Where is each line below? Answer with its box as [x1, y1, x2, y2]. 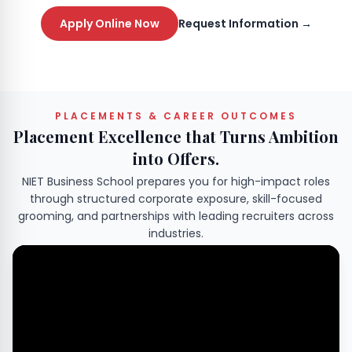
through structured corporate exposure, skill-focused [30, 191, 322, 207]
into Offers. [133, 148, 219, 170]
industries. [148, 225, 203, 242]
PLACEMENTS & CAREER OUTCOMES [55, 109, 297, 123]
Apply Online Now [59, 16, 159, 32]
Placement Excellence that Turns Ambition [13, 126, 339, 148]
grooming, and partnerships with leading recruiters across [18, 208, 334, 225]
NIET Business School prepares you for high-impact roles [22, 174, 330, 190]
